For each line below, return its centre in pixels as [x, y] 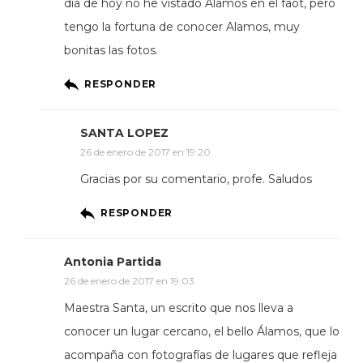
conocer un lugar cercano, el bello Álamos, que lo [202, 331]
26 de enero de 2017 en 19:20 [145, 152]
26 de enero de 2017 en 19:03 [129, 280]
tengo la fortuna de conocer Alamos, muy [182, 26]
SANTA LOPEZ [124, 132]
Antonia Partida [113, 261]
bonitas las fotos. [111, 50]
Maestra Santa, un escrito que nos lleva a [179, 307]
